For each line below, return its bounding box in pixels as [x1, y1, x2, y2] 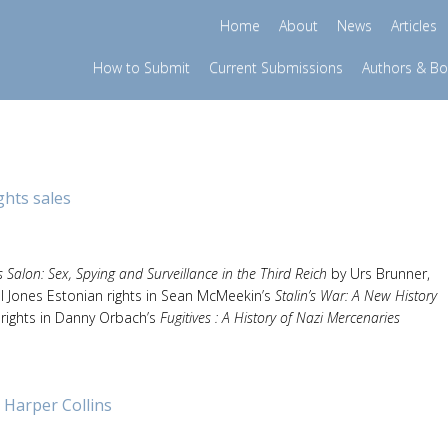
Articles [390, 16, 437, 35]
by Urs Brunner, [327, 264, 430, 283]
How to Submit [92, 58, 190, 77]
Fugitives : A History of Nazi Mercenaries [160, 308, 400, 327]
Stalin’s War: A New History [275, 286, 437, 305]
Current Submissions [208, 58, 343, 77]
